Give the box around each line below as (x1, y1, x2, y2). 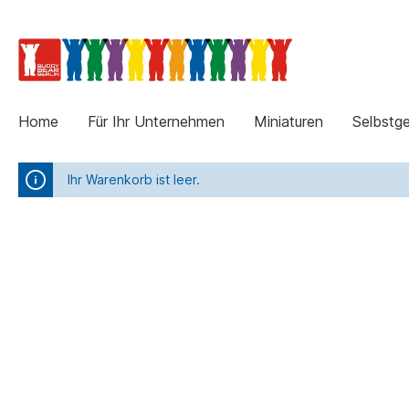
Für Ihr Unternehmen (88, 111, 225, 131)
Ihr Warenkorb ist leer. (68, 171, 200, 187)
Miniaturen (254, 111, 323, 131)
